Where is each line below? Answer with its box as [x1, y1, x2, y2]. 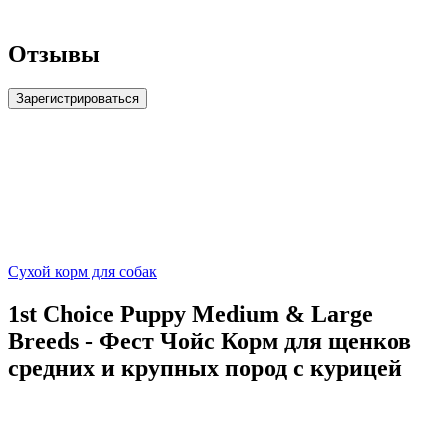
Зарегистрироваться [16, 91, 139, 107]
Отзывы [8, 41, 100, 68]
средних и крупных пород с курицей [8, 355, 402, 382]
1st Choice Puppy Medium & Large [8, 301, 373, 328]
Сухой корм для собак [8, 263, 157, 281]
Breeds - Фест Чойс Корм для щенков [8, 328, 411, 355]
